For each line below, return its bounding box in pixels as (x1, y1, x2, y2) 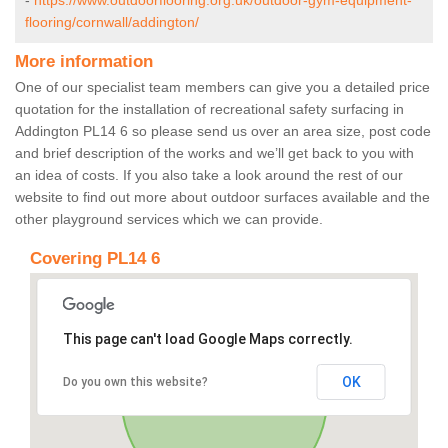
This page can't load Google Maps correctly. (62, 331, 353, 348)
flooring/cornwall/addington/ (25, 14, 199, 31)
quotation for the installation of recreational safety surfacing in (15, 101, 404, 118)
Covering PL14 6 (30, 249, 160, 269)
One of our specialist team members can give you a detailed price (15, 79, 430, 96)
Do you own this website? (62, 375, 208, 390)
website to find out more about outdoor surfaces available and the (15, 189, 430, 206)
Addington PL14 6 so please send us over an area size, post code (15, 123, 431, 140)
